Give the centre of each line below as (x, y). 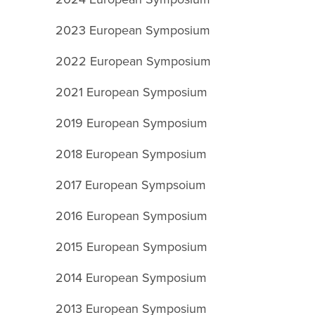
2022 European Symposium (134, 61)
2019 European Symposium (132, 123)
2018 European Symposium (131, 154)
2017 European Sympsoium (131, 185)
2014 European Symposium (131, 277)
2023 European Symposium (133, 30)
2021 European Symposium (132, 92)
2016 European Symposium (132, 216)
